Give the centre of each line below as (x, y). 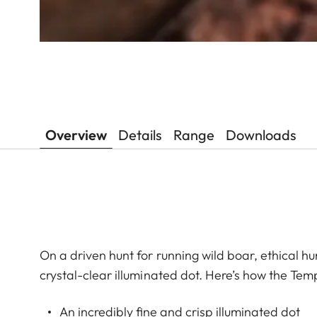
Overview (76, 135)
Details (140, 135)
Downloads (261, 135)
